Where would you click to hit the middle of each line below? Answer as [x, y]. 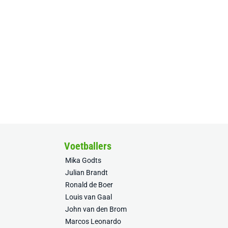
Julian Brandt [87, 173]
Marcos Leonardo [93, 221]
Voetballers [88, 146]
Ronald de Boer [89, 185]
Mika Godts [83, 160]
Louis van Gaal [89, 197]
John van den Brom [96, 209]
